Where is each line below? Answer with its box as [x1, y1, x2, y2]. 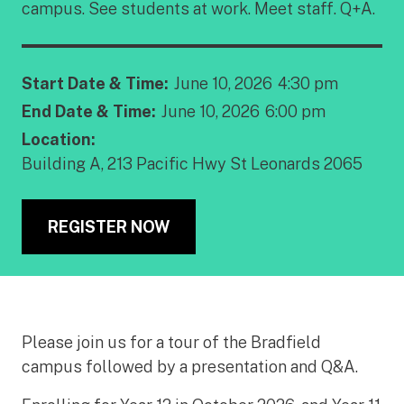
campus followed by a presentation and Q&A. [22, 357, 358, 376]
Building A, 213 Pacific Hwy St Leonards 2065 [22, 154, 363, 173]
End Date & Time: [22, 102, 156, 121]
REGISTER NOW [48, 217, 170, 236]
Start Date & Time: [22, 74, 169, 93]
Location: [22, 130, 96, 149]
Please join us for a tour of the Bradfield [22, 333, 321, 352]
